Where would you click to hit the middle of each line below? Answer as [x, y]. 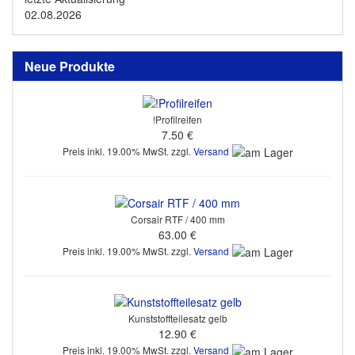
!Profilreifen [177, 119]
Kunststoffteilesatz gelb [177, 319]
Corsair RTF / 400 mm [177, 219]
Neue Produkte [70, 66]
